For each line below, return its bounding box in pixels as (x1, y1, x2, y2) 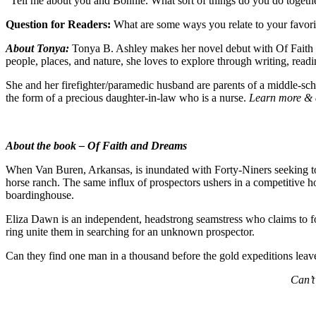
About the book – (6, 139, 87, 152)
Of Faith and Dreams (87, 139, 187, 152)
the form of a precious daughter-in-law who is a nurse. (6, 91, 249, 104)
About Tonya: (6, 42, 72, 54)
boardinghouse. (6, 188, 74, 201)
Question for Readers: (6, 18, 111, 30)
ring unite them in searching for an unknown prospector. (6, 225, 255, 238)
